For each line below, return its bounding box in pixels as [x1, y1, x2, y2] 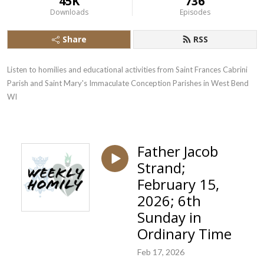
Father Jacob [137, 141, 218, 161]
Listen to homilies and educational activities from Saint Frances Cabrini [7, 65, 247, 74]
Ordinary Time [137, 224, 232, 243]
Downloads [49, 7, 88, 17]
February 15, [137, 174, 219, 194]
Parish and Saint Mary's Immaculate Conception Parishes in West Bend [7, 78, 249, 88]
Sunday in [137, 207, 202, 227]
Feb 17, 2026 [137, 246, 184, 257]
